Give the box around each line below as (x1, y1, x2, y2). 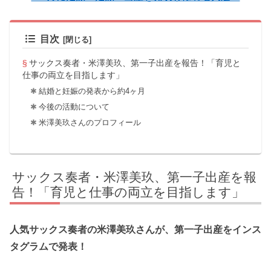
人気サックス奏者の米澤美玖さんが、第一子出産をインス (10, 224, 261, 235)
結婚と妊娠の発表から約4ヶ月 (38, 87, 145, 96)
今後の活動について (38, 102, 109, 111)
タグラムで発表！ (10, 241, 87, 252)
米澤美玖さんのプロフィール (38, 117, 141, 127)
